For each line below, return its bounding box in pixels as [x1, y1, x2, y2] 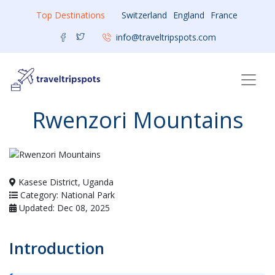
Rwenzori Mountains [31, 104, 244, 135]
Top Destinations [36, 9, 105, 21]
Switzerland [121, 9, 167, 21]
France [210, 9, 238, 21]
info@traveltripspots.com [116, 31, 216, 43]
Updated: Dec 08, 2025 [17, 201, 110, 214]
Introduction [9, 236, 104, 259]
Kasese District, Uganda [16, 176, 114, 188]
